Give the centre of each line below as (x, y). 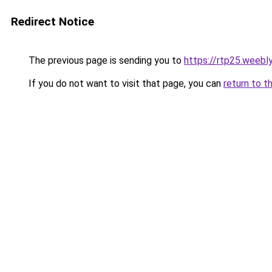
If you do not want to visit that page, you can (125, 83)
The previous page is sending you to (105, 60)
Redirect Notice (53, 22)
